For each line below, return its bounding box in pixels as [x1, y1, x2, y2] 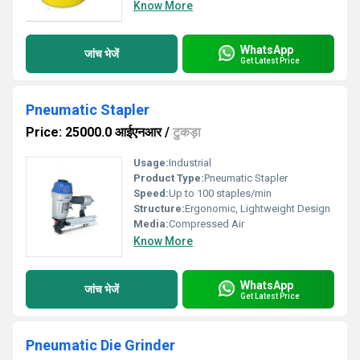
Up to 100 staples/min [169, 187, 272, 199]
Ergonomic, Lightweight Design [185, 202, 330, 215]
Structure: [133, 202, 185, 215]
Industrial [169, 157, 211, 169]
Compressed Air [169, 218, 244, 230]
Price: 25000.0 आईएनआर [26, 125, 162, 140]
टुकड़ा [173, 125, 201, 140]
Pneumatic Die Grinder [26, 337, 175, 354]
